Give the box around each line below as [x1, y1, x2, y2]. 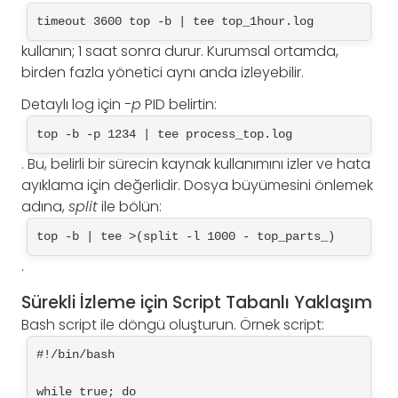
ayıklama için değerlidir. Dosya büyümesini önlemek [21, 174, 373, 195]
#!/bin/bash [36, 346, 115, 362]
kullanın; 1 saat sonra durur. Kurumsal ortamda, [21, 40, 338, 61]
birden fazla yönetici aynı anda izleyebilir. [21, 61, 304, 83]
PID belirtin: [141, 93, 217, 115]
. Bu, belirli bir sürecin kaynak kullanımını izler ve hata [21, 153, 370, 174]
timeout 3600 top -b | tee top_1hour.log [36, 13, 314, 28]
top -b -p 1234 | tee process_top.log [36, 126, 292, 141]
